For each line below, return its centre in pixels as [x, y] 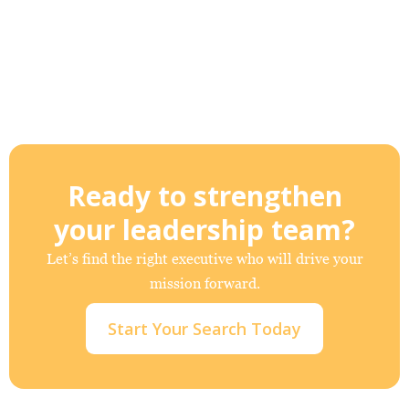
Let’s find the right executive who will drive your [204, 258]
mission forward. [204, 283]
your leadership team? [204, 230]
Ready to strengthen [204, 196]
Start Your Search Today [204, 329]
